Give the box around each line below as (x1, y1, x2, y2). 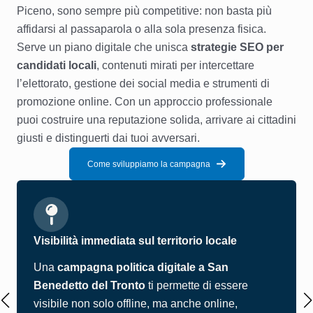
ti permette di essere (145, 279, 248, 291)
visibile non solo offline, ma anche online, (34, 298, 238, 310)
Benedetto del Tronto (34, 279, 145, 291)
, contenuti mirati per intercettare (96, 59, 254, 71)
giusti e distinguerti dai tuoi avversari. (17, 132, 200, 144)
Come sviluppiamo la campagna (87, 159, 210, 169)
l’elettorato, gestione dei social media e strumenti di (17, 78, 270, 89)
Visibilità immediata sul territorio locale (34, 235, 237, 247)
